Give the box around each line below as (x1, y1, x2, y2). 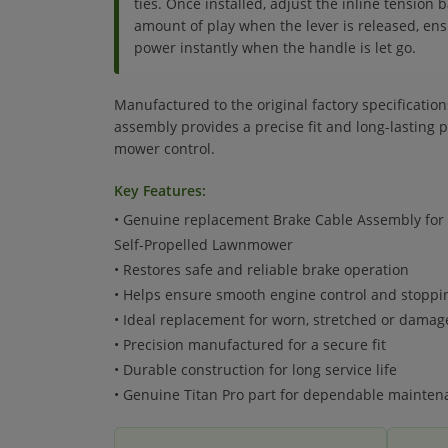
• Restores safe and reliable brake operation (114, 260, 409, 279)
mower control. (114, 139, 215, 158)
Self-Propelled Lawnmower (114, 235, 293, 254)
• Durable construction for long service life (114, 360, 397, 379)
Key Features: (114, 181, 206, 200)
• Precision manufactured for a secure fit (114, 335, 386, 354)
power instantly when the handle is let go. (134, 38, 416, 57)
